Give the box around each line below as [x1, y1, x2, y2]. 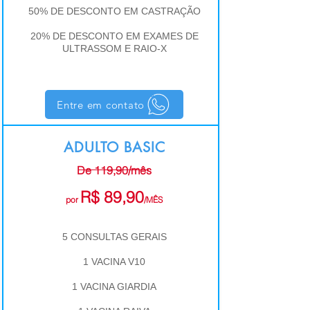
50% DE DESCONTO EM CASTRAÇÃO [28, 6, 201, 17]
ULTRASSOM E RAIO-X [62, 43, 167, 54]
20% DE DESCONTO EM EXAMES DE [30, 30, 199, 42]
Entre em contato [57, 98, 145, 111]
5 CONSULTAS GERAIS [62, 231, 167, 242]
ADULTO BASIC [63, 138, 165, 156]
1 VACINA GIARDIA [72, 281, 156, 292]
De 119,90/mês [77, 163, 152, 177]
